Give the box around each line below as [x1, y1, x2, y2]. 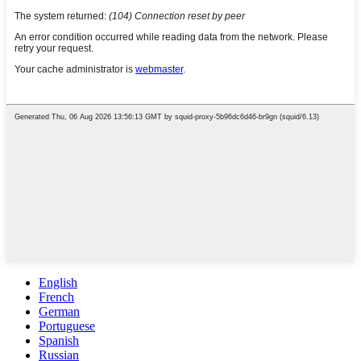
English [39, 275, 77, 289]
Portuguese [39, 318, 95, 333]
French [39, 289, 74, 304]
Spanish [39, 333, 79, 347]
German [39, 304, 80, 318]
